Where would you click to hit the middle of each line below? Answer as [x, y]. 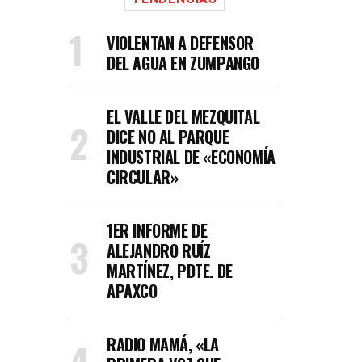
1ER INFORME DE [157, 230]
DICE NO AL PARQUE [168, 137]
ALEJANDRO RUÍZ [159, 250]
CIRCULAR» [143, 177]
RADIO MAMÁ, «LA [163, 344]
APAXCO [132, 291]
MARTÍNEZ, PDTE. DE [170, 271]
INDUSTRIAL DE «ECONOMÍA [191, 157]
